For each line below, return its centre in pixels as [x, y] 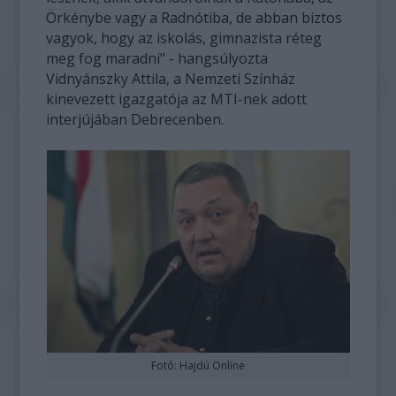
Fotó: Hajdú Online [198, 365]
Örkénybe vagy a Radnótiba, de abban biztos [194, 18]
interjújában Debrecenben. [135, 119]
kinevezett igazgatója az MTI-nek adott [177, 99]
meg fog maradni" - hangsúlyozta [157, 58]
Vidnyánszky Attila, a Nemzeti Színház [171, 79]
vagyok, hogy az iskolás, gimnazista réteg [184, 38]
